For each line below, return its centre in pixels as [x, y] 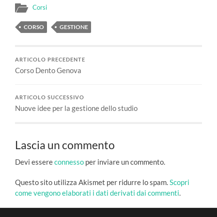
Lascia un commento [65, 145]
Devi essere [35, 162]
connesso [69, 162]
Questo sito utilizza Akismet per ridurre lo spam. [93, 182]
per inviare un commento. [125, 162]
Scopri [180, 182]
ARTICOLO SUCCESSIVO [50, 97]
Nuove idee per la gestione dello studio [77, 108]
